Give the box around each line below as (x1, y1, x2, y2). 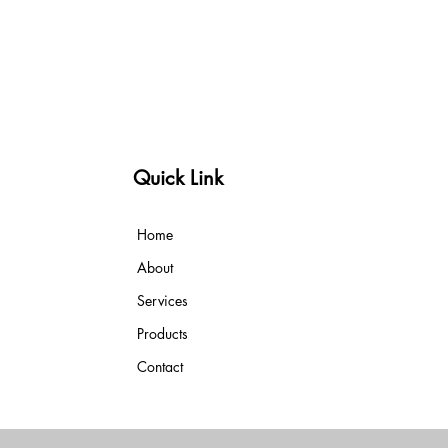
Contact (137, 357, 184, 376)
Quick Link (133, 165, 224, 191)
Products (137, 324, 189, 343)
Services (137, 291, 189, 310)
